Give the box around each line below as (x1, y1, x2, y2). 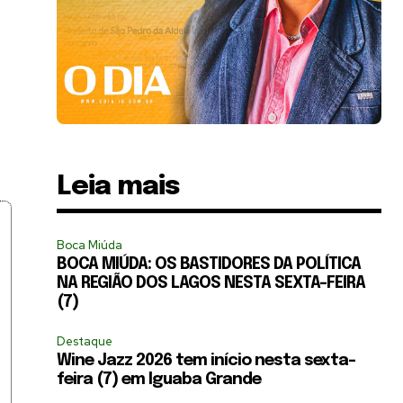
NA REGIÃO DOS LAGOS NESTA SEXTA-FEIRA (57, 274, 366, 291)
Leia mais (57, 172, 181, 201)
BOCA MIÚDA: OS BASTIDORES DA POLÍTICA (57, 255, 362, 273)
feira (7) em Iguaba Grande (57, 371, 262, 388)
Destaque (57, 333, 113, 349)
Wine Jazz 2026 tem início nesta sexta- (57, 352, 356, 369)
